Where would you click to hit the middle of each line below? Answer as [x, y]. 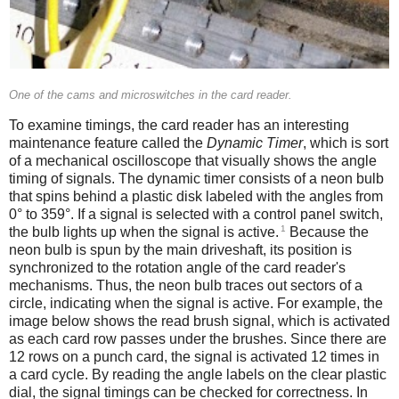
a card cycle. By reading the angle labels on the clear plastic [198, 374]
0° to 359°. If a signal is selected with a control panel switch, [196, 214]
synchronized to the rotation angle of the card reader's [177, 267]
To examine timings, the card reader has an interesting [179, 125]
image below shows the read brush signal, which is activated [199, 321]
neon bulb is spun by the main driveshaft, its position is [180, 249]
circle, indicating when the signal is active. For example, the [196, 303]
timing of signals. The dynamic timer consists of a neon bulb [196, 178]
